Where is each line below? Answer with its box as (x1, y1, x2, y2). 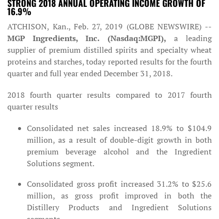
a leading (166, 33, 212, 44)
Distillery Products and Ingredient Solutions (27, 202, 212, 213)
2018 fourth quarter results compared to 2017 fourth (7, 89, 212, 100)
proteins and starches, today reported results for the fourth (7, 56, 212, 67)
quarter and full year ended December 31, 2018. (7, 68, 173, 79)
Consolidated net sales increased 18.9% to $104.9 (27, 123, 212, 133)
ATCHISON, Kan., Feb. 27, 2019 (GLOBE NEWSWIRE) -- (7, 21, 212, 32)
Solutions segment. (27, 158, 94, 169)
